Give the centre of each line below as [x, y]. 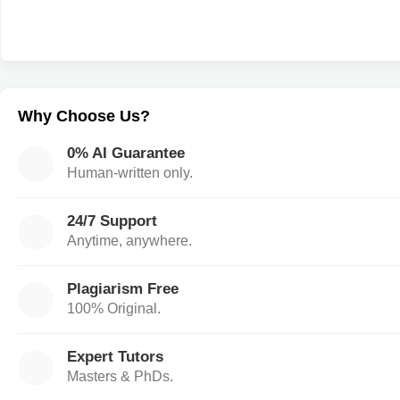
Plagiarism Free [123, 288]
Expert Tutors [115, 356]
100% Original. [114, 308]
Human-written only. [130, 173]
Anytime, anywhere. [129, 241]
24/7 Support [112, 221]
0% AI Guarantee [126, 153]
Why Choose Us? [84, 116]
